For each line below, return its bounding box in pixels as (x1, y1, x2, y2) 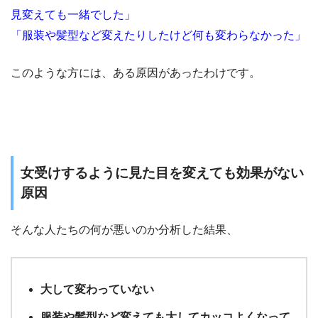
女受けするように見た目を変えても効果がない (21, 165, 304, 180)
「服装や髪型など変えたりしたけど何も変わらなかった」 (11, 29, 306, 42)
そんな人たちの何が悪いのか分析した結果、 (11, 224, 238, 236)
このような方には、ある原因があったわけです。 (11, 67, 261, 79)
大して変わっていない (40, 283, 154, 296)
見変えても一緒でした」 (11, 9, 136, 21)
